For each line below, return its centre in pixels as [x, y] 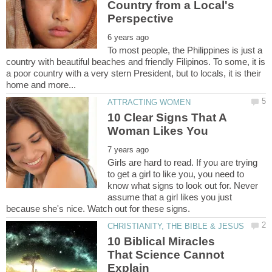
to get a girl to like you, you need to [176, 174]
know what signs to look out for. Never [183, 185]
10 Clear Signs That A [167, 117]
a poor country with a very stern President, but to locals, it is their [134, 73]
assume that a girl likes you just [170, 197]
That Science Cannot [166, 255]
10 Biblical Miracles [161, 242]
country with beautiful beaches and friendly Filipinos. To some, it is [136, 61]
